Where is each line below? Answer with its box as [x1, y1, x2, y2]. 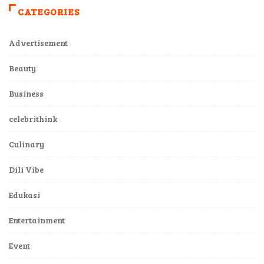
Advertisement [9, 37, 68, 48]
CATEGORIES [18, 5, 80, 18]
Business [9, 87, 44, 99]
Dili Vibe [9, 163, 44, 175]
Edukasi [9, 189, 40, 200]
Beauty [9, 62, 36, 74]
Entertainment [9, 214, 65, 226]
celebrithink [9, 113, 57, 124]
